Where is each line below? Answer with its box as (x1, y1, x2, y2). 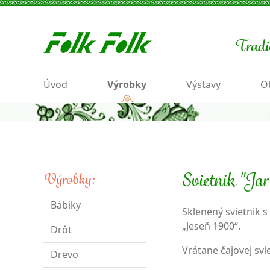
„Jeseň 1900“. (182, 219, 241, 233)
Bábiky (51, 198, 81, 212)
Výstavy (186, 78, 221, 91)
